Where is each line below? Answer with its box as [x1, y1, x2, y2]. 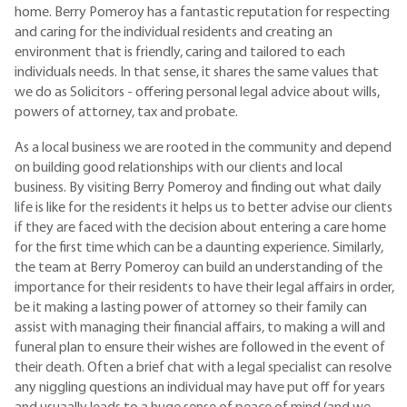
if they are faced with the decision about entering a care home [15, 220, 386, 235]
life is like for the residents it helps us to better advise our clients [15, 200, 392, 215]
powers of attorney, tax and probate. [15, 105, 238, 121]
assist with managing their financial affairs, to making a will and [15, 320, 385, 335]
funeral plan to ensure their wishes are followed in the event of [15, 340, 385, 355]
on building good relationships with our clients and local [15, 160, 342, 175]
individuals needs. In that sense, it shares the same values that [15, 65, 379, 81]
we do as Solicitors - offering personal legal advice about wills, [15, 85, 380, 101]
